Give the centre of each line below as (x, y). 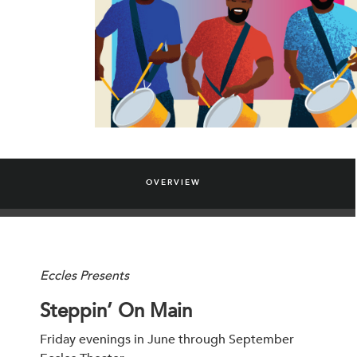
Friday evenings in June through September (167, 339)
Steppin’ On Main (116, 311)
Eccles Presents (84, 276)
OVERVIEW (174, 183)
